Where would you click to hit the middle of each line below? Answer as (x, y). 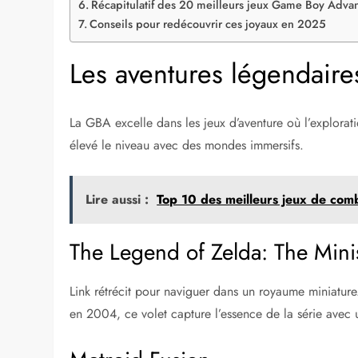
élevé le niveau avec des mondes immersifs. (187, 145)
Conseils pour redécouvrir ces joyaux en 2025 (208, 24)
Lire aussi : (117, 200)
